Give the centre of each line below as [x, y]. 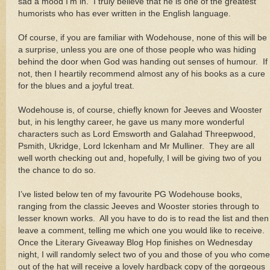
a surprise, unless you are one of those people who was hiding [137, 49]
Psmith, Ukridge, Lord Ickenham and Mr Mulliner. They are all [136, 146]
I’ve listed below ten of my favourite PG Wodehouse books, [130, 194]
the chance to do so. [57, 170]
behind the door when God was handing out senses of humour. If [143, 61]
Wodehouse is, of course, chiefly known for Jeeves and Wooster [140, 110]
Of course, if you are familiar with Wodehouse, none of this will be [143, 37]
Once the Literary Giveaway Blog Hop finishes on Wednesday [135, 242]
